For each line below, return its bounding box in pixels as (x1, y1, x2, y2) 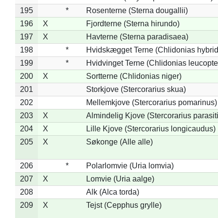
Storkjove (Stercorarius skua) (86, 85, 186, 93)
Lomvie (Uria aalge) (86, 174, 154, 183)
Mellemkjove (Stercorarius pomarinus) (86, 98, 217, 107)
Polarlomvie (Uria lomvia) (86, 161, 174, 170)
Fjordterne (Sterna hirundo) (86, 19, 180, 28)
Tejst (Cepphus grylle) (86, 200, 162, 209)
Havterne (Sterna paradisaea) (86, 32, 188, 41)
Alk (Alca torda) (86, 187, 139, 196)
